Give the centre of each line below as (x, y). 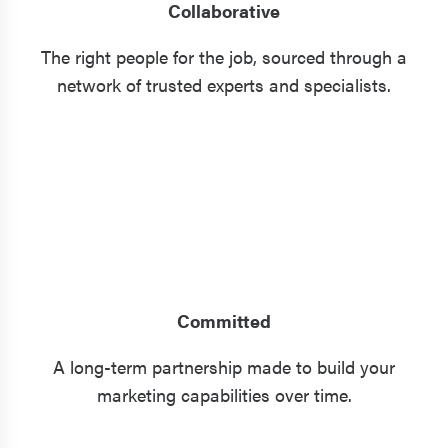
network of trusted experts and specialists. (224, 84)
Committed (224, 320)
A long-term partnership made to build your (224, 366)
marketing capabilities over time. (224, 394)
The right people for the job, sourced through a (224, 56)
